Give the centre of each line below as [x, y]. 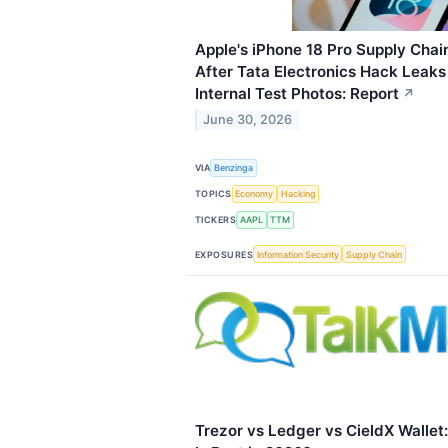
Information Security [297, 254]
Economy [254, 194]
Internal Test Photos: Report [297, 93]
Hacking [298, 194]
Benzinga [234, 168]
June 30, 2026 [248, 120]
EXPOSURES [224, 254]
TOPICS [213, 194]
